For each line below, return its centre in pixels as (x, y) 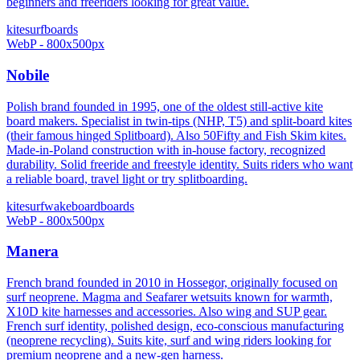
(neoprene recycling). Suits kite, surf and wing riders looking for (169, 341)
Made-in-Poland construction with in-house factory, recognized (166, 149)
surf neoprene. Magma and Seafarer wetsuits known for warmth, (170, 297)
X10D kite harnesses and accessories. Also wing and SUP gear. (167, 312)
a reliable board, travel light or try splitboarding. (127, 178)
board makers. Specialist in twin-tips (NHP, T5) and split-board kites (179, 121)
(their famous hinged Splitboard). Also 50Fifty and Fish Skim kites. (176, 135)
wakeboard (72, 206)
